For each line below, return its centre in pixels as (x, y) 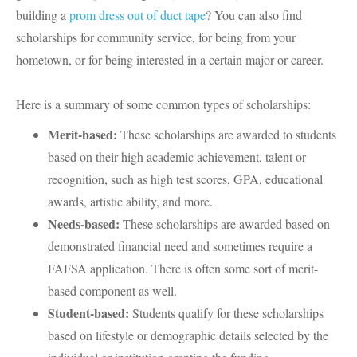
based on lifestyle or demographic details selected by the (188, 335)
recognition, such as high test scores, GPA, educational (185, 179)
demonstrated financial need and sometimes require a (180, 246)
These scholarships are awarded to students (227, 134)
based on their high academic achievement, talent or (177, 157)
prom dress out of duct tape (137, 15)
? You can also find (254, 15)
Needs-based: (84, 224)
